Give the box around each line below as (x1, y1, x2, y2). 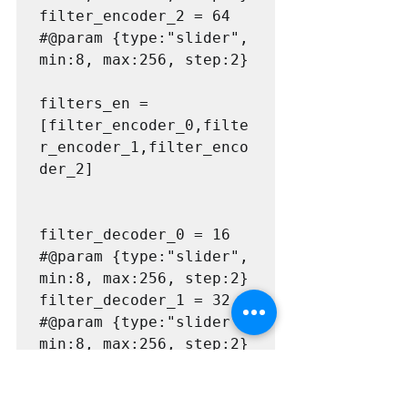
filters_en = (39, 94, 148, 112)
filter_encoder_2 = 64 (39, 6, 230, 25)
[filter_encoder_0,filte (39, 116, 249, 134)
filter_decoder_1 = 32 (39, 291, 230, 309)
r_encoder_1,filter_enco (39, 138, 249, 156)
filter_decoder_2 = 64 (39, 356, 230, 374)
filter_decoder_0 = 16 (39, 225, 230, 243)
